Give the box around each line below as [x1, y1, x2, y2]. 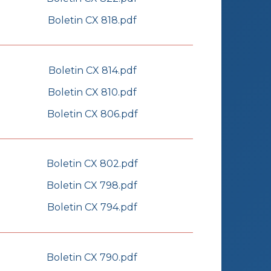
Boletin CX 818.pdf [47, 14, 137, 26]
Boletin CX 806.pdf [47, 108, 138, 120]
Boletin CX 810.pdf [48, 86, 137, 98]
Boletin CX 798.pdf [47, 180, 137, 192]
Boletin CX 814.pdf [48, 64, 137, 76]
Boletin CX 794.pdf [47, 201, 137, 214]
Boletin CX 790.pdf [47, 252, 137, 264]
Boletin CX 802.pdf [46, 158, 138, 170]
